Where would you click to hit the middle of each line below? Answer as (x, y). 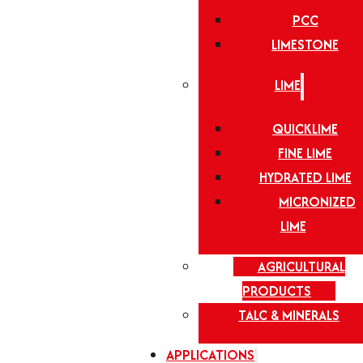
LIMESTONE (305, 45)
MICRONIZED (317, 202)
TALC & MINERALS (289, 315)
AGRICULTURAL (301, 267)
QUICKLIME (305, 129)
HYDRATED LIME (305, 177)
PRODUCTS (277, 291)
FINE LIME (305, 153)
